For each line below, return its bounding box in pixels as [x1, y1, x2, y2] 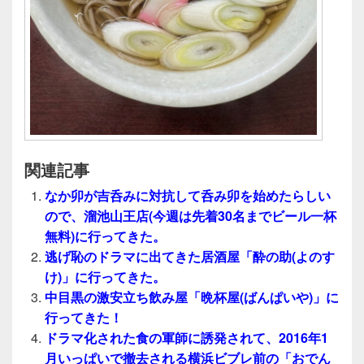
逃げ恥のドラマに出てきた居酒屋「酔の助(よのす [45, 246, 335, 266]
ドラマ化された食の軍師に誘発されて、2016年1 [45, 327, 328, 347]
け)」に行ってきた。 [45, 266, 166, 286]
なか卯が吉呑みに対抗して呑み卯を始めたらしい [45, 185, 331, 205]
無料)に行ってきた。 [45, 226, 166, 245]
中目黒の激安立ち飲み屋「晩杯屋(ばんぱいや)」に [45, 287, 339, 306]
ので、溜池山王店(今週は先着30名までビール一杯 [45, 206, 336, 225]
